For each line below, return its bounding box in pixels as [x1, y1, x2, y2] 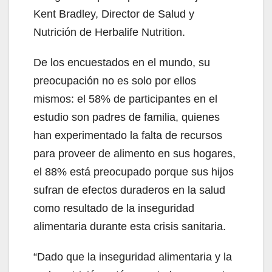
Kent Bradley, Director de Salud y [33, 7, 194, 20]
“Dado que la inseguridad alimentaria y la [33, 250, 232, 263]
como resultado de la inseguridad [33, 202, 194, 214]
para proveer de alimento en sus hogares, [33, 147, 236, 160]
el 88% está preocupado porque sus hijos [33, 165, 234, 178]
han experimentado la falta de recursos [33, 129, 222, 141]
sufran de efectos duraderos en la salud [33, 183, 225, 196]
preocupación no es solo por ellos [33, 74, 196, 87]
